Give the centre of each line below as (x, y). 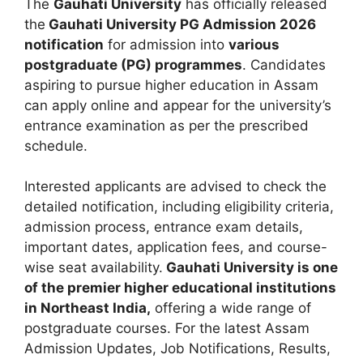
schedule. (56, 145)
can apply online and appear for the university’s (178, 105)
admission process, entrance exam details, (164, 227)
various (254, 44)
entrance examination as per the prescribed (167, 125)
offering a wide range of (231, 308)
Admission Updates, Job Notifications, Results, (177, 349)
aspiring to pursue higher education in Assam (171, 85)
